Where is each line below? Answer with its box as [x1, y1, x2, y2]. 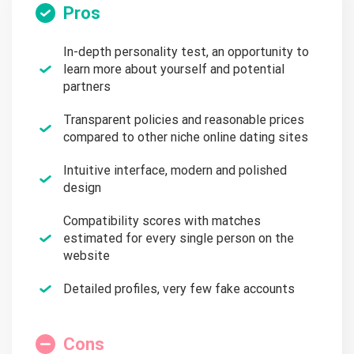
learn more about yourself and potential [63, 62, 284, 77]
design [63, 180, 101, 196]
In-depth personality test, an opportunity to [63, 44, 309, 60]
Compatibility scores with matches [63, 213, 261, 229]
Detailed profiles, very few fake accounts [63, 281, 295, 297]
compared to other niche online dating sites [63, 130, 308, 145]
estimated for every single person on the [63, 231, 294, 247]
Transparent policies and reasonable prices [63, 112, 304, 128]
